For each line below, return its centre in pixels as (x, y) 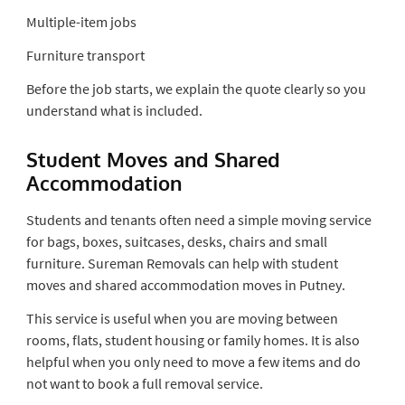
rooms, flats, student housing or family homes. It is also (193, 339)
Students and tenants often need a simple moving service (198, 219)
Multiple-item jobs (81, 21)
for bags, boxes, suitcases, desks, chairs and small (176, 241)
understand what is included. (114, 110)
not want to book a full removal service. (144, 383)
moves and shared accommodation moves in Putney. (185, 284)
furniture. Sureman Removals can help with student (182, 263)
